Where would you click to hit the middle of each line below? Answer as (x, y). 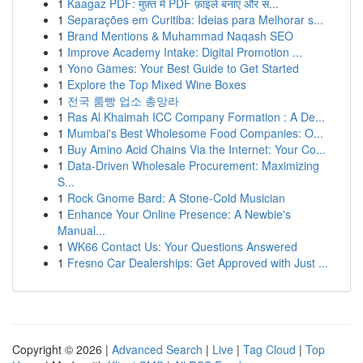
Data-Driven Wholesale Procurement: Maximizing (193, 165)
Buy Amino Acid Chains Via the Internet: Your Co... (196, 149)
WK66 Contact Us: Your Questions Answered (182, 246)
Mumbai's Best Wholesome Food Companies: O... (195, 133)
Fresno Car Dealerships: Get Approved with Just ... (198, 263)
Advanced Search (157, 349)
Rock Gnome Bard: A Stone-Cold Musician (176, 198)
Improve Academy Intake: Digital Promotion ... (185, 52)
